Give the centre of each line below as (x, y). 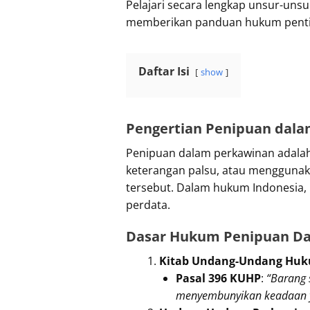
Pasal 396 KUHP (218, 278)
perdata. (148, 204)
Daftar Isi (164, 71)
